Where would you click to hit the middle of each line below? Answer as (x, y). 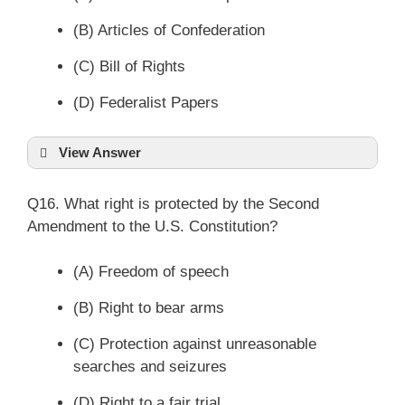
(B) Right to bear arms (149, 308)
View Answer (100, 152)
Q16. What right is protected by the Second (173, 203)
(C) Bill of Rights (129, 66)
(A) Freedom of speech (151, 272)
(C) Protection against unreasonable (195, 344)
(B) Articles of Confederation (169, 30)
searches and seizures (150, 367)
